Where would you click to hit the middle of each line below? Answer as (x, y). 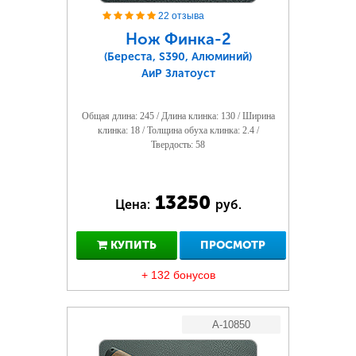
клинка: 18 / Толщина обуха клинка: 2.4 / (178, 130)
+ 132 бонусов (178, 275)
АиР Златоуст (178, 74)
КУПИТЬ (132, 245)
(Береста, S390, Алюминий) (178, 57)
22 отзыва (181, 16)
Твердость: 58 (178, 145)
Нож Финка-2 (178, 39)
